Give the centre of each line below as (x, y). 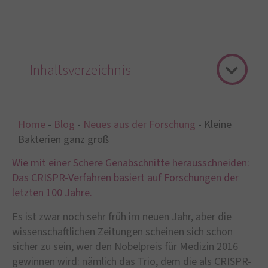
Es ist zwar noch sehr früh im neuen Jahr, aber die (122, 217)
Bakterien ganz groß (63, 140)
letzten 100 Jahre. (52, 193)
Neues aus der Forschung (139, 125)
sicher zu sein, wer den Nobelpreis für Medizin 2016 (125, 246)
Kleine (218, 125)
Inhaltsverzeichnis (80, 70)
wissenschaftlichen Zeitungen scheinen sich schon (122, 232)
